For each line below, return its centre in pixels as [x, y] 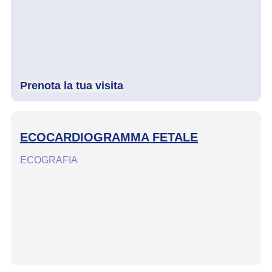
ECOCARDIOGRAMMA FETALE [109, 138]
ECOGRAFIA [49, 160]
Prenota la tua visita [72, 86]
